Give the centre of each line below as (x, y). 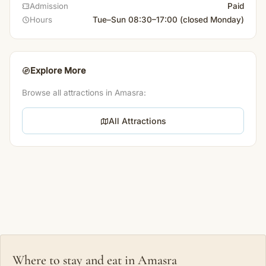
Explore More (58, 70)
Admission (49, 6)
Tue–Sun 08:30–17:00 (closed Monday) (168, 19)
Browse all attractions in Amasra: (84, 92)
